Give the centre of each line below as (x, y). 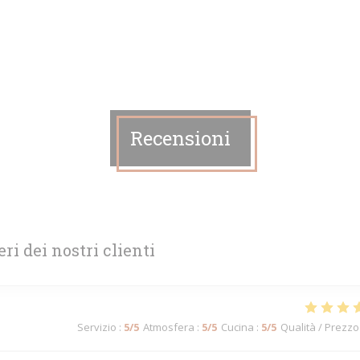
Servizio (97, 327)
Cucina (237, 327)
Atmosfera (169, 327)
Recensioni (180, 138)
